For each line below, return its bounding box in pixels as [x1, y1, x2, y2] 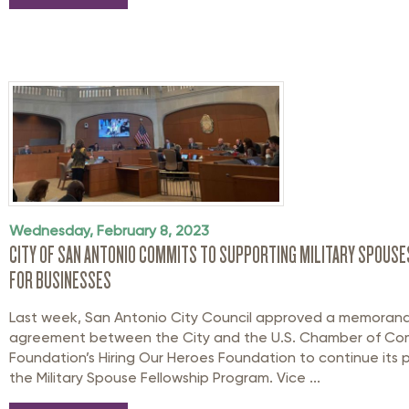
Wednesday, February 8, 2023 [9, 222, 209, 239]
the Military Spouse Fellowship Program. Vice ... [9, 369, 320, 386]
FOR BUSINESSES [9, 267, 111, 293]
